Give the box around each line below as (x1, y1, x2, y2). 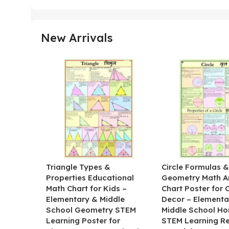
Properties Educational (46, 172, 134, 182)
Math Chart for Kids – (46, 183, 127, 193)
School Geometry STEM (46, 204, 136, 215)
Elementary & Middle (46, 194, 125, 204)
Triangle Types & (46, 162, 110, 172)
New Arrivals (41, 31, 113, 45)
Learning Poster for (46, 215, 120, 225)
